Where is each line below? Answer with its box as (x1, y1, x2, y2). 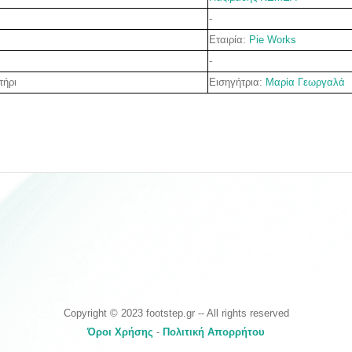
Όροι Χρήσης (87, 325, 153, 338)
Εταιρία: (209, 34, 249, 46)
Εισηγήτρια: (209, 76, 266, 88)
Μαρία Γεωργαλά (266, 76, 345, 88)
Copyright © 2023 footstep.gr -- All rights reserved (63, 306, 289, 319)
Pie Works (249, 34, 296, 46)
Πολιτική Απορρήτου (163, 325, 265, 338)
